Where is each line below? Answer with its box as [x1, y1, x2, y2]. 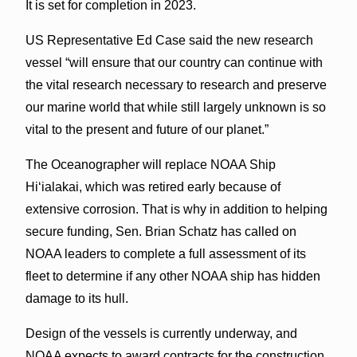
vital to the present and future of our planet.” [25, 122, 269, 136]
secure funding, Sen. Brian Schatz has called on [25, 224, 296, 238]
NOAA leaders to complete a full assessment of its [25, 246, 306, 261]
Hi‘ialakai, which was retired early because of [25, 179, 280, 194]
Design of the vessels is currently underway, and [25, 326, 297, 340]
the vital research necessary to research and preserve [25, 77, 327, 92]
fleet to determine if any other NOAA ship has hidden [25, 269, 320, 283]
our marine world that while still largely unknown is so [25, 100, 326, 114]
